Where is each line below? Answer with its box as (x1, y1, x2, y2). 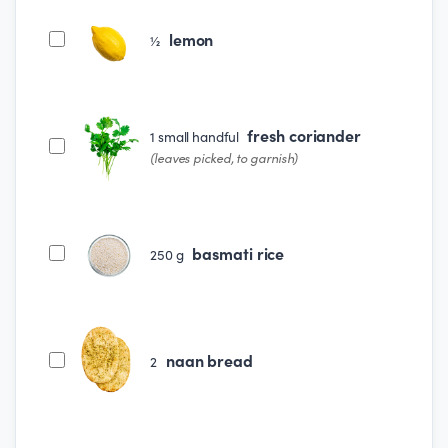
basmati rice (192, 241, 285, 264)
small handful (157, 127, 242, 147)
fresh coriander (247, 124, 361, 147)
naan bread (165, 348, 253, 371)
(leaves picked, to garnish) (150, 149, 298, 167)
